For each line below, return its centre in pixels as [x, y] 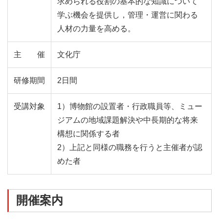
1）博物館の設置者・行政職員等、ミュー [130, 107]
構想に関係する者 [88, 134]
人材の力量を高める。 [96, 29]
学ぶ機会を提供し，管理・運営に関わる [128, 15]
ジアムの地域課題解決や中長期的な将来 [128, 120]
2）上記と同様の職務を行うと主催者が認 [130, 148]
